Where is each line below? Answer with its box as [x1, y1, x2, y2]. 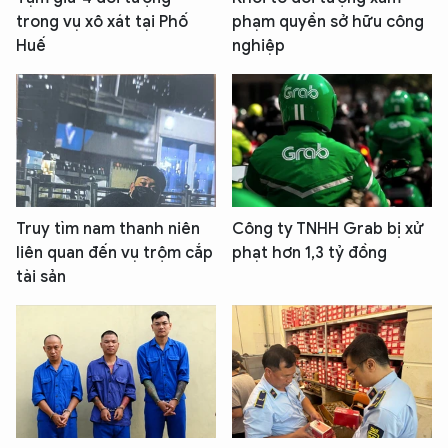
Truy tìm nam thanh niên [16, 218, 200, 239]
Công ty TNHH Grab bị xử [232, 218, 424, 239]
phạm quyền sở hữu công [232, 11, 424, 32]
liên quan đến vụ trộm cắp [16, 242, 213, 263]
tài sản [16, 266, 66, 287]
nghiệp [232, 35, 285, 56]
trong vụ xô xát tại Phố [16, 11, 188, 32]
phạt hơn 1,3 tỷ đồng [232, 242, 387, 263]
